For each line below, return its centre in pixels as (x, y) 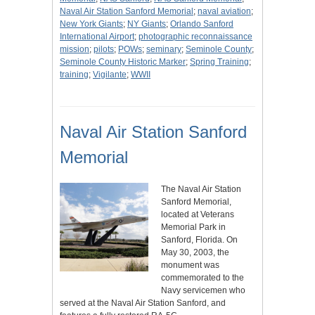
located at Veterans (198, 215)
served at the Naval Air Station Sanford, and (143, 303)
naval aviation (224, 12)
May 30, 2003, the (195, 253)
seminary (164, 50)
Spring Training (219, 62)
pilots (104, 50)
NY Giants (147, 24)
